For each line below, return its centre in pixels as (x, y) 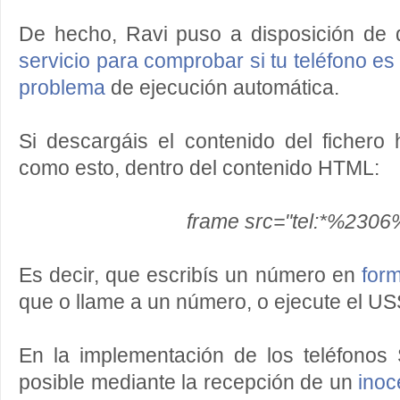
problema (62, 88)
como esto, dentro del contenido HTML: (199, 168)
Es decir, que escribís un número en (190, 275)
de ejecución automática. (222, 88)
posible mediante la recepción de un (189, 383)
